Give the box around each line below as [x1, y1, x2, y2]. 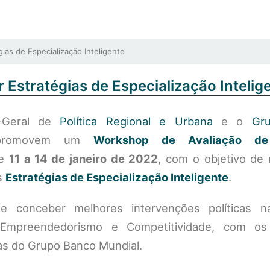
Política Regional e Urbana [60, 115, 213, 128]
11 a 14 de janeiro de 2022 [8, 152, 159, 165]
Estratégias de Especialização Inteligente [5, 171, 229, 184]
